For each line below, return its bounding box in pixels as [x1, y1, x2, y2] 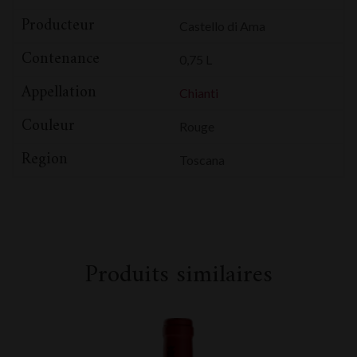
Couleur [22, 112, 75, 140]
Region [22, 146, 68, 174]
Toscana [179, 152, 225, 167]
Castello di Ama [179, 18, 265, 33]
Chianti [179, 85, 218, 100]
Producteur [22, 12, 95, 40]
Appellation [22, 79, 96, 107]
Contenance [22, 45, 100, 73]
